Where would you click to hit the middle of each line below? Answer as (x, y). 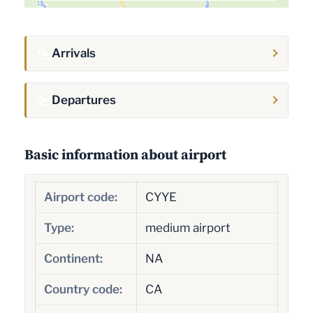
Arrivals (74, 53)
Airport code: (80, 197)
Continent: (73, 258)
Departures (84, 100)
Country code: (83, 289)
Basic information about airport (125, 154)
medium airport (188, 227)
